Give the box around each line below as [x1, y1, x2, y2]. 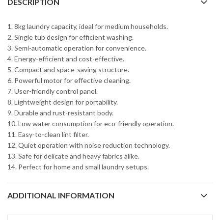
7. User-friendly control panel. [7, 86, 98, 95]
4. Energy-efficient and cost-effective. [7, 54, 124, 63]
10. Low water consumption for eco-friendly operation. [7, 119, 174, 128]
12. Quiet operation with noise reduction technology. [7, 140, 170, 149]
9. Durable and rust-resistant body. [7, 108, 113, 117]
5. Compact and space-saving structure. [7, 65, 129, 74]
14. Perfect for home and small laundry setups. [7, 162, 149, 171]
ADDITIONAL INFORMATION [7, 190, 114, 200]
